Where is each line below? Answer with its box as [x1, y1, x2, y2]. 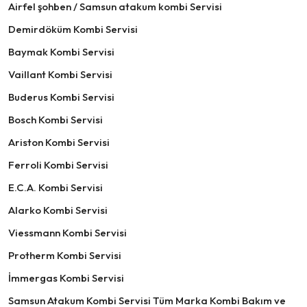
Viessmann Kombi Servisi [8, 226, 127, 239]
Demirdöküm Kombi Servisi [8, 23, 138, 36]
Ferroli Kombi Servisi [8, 158, 108, 171]
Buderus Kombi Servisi [8, 90, 114, 103]
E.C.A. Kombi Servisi [8, 181, 103, 194]
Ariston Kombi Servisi [8, 136, 110, 149]
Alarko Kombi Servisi [8, 204, 108, 217]
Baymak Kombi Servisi [8, 45, 114, 58]
